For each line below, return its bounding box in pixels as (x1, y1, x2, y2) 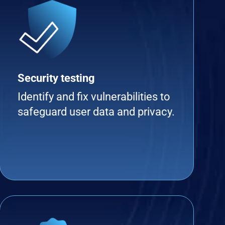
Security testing (18, 72, 95, 84)
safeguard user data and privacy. (18, 105, 175, 118)
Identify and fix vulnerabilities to (18, 90, 171, 103)
